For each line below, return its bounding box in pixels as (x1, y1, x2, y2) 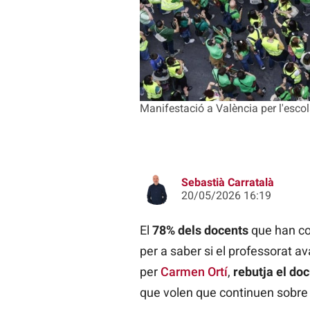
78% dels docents (152, 222, 251, 237)
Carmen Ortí (160, 264, 228, 279)
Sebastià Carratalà (181, 175, 274, 189)
